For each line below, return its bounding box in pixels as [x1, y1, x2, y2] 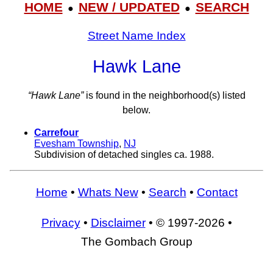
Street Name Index [87, 29, 186, 42]
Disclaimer [90, 216, 146, 229]
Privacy [41, 216, 80, 229]
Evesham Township [34, 138, 119, 149]
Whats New [77, 186, 138, 199]
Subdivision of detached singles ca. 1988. [34, 149, 214, 160]
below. [122, 105, 151, 116]
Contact [196, 186, 238, 199]
